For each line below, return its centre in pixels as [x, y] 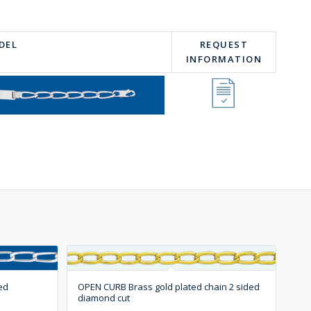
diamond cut [104, 297]
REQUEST [224, 44]
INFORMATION [224, 59]
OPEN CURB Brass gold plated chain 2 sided [169, 286]
